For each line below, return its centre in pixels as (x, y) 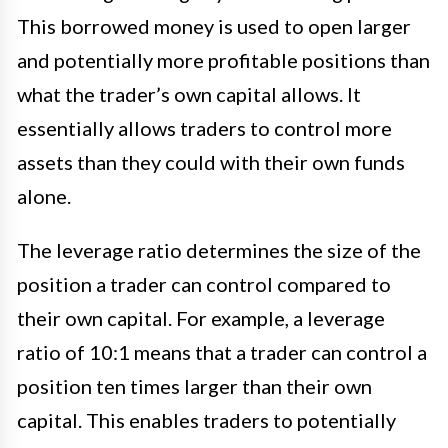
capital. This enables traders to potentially (206, 420)
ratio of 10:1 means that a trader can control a (222, 352)
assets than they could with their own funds (211, 162)
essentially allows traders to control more (204, 128)
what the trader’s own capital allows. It (189, 94)
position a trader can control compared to (204, 284)
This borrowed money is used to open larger (214, 26)
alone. (44, 196)
